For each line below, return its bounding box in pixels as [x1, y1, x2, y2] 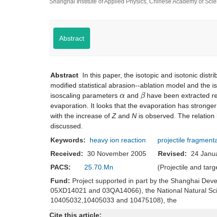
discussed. [50, 122, 83, 130]
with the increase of [50, 112, 112, 120]
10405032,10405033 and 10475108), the [50, 196, 177, 204]
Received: [50, 150, 85, 157]
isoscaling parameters [50, 92, 120, 99]
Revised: [158, 150, 189, 157]
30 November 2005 [85, 150, 156, 157]
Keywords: [50, 136, 88, 144]
